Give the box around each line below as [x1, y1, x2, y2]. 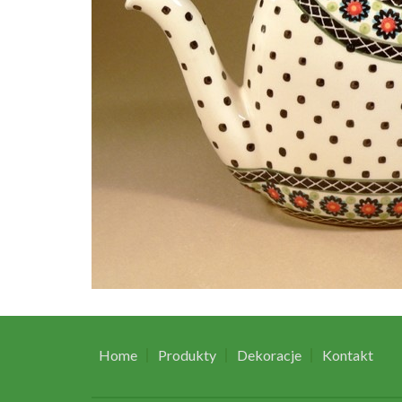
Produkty [158, 346, 216, 363]
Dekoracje [237, 346, 301, 363]
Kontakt [322, 346, 373, 363]
